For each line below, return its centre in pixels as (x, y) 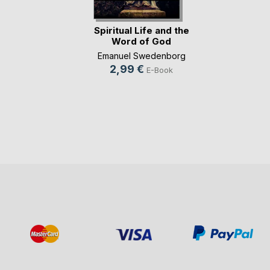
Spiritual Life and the (141, 31)
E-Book (160, 70)
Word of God (141, 42)
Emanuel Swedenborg (141, 56)
